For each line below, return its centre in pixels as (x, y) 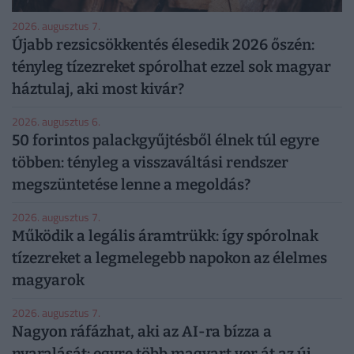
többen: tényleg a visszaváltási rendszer (150, 163)
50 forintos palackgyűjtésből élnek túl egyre (166, 141)
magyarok (48, 281)
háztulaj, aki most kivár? (98, 89)
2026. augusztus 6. (56, 122)
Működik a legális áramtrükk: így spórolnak (165, 236)
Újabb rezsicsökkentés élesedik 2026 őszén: (163, 45)
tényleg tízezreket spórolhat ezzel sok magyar (171, 67)
